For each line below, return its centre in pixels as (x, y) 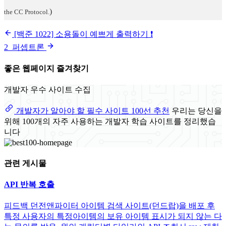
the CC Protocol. (27, 12)
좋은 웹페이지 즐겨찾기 (46, 68)
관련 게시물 (25, 163)
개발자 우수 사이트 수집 (47, 90)
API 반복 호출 (29, 184)
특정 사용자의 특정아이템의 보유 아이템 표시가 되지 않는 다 (113, 216)
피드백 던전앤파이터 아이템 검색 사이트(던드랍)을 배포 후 (109, 206)
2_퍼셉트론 (25, 47)
